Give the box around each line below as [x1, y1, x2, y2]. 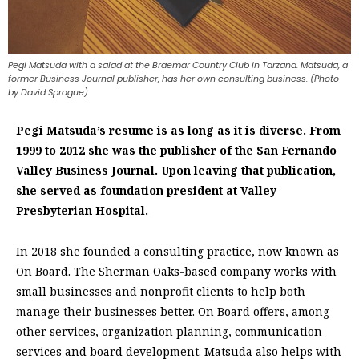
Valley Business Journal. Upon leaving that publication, [16, 162, 336, 178]
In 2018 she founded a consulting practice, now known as [16, 243, 339, 259]
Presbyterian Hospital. [16, 202, 148, 218]
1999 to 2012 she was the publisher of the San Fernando [16, 142, 337, 158]
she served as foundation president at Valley [16, 182, 276, 198]
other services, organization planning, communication [16, 323, 322, 339]
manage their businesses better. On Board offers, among [16, 303, 329, 319]
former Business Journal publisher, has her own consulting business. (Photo [8, 71, 339, 85]
